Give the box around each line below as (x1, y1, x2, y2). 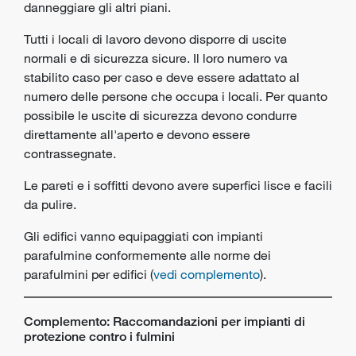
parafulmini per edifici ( (24, 266, 153, 282)
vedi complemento (153, 266, 260, 282)
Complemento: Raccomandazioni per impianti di (24, 314, 305, 329)
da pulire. (24, 196, 76, 212)
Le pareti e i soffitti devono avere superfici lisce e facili (24, 177, 332, 193)
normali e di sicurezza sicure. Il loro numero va (24, 50, 288, 66)
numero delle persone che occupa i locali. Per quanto (24, 88, 327, 104)
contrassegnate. (24, 145, 116, 161)
